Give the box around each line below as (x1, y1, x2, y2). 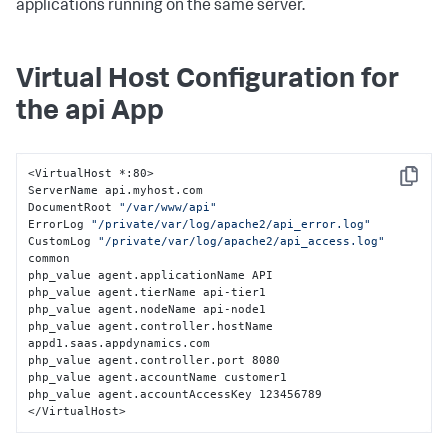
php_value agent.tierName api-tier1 (28, 285, 267, 300)
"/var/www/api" (119, 200, 218, 215)
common (28, 251, 71, 266)
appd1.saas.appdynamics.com (28, 336, 211, 351)
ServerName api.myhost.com (28, 183, 204, 198)
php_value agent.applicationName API (28, 268, 274, 283)
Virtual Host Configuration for (16, 67, 399, 95)
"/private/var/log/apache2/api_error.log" (91, 217, 372, 232)
